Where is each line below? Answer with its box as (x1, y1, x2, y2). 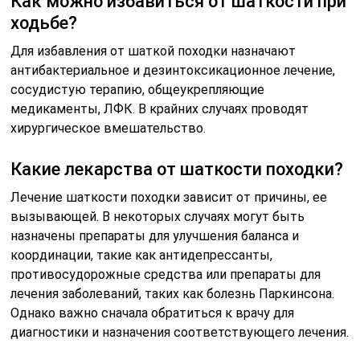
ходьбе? (10, 13, 78, 34)
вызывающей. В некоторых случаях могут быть (10, 209, 305, 225)
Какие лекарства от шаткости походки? (10, 159, 344, 180)
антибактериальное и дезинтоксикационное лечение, (10, 63, 336, 79)
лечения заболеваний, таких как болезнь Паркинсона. (10, 286, 335, 302)
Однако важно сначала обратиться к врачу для (10, 305, 295, 321)
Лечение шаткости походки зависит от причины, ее (10, 190, 328, 206)
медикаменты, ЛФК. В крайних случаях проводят (10, 101, 309, 117)
